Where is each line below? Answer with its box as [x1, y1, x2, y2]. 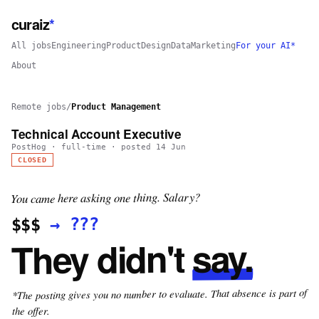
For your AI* [236, 41, 296, 51]
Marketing [191, 41, 236, 51]
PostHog [11, 142, 46, 152]
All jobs [11, 41, 51, 51]
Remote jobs [11, 102, 66, 112]
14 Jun [156, 142, 186, 152]
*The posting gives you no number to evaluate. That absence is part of [11, 285, 307, 302]
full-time [61, 142, 106, 152]
